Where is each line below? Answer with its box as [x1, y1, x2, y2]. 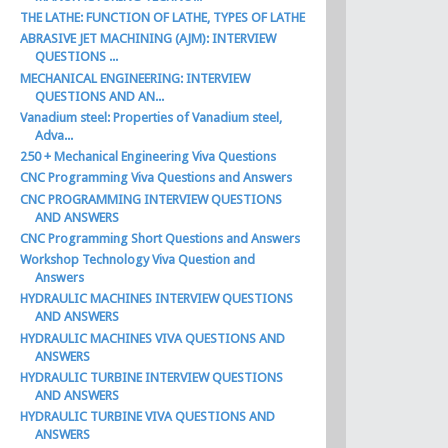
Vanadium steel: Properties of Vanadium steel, [20, 109, 283, 125]
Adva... [35, 127, 74, 143]
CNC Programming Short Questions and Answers [20, 230, 301, 246]
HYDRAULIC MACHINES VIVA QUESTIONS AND [20, 330, 286, 346]
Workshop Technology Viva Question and [20, 252, 256, 267]
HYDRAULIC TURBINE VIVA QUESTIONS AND [20, 409, 276, 424]
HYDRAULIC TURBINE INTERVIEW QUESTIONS [20, 369, 284, 385]
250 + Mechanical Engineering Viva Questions [20, 149, 277, 164]
